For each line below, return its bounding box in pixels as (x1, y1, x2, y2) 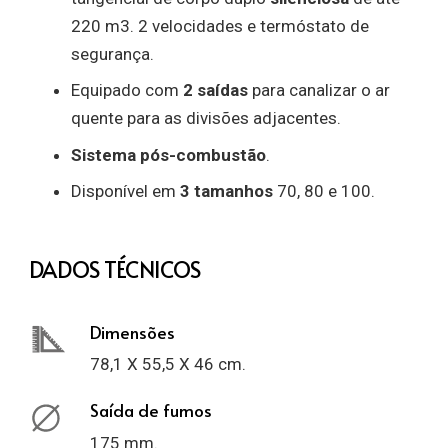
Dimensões (89, 319, 175, 344)
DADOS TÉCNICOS (28, 254, 201, 285)
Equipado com (71, 80, 184, 101)
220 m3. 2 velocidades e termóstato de (71, 15, 370, 36)
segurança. (71, 43, 155, 64)
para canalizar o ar (248, 80, 391, 101)
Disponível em (71, 181, 181, 202)
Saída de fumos (89, 398, 212, 423)
